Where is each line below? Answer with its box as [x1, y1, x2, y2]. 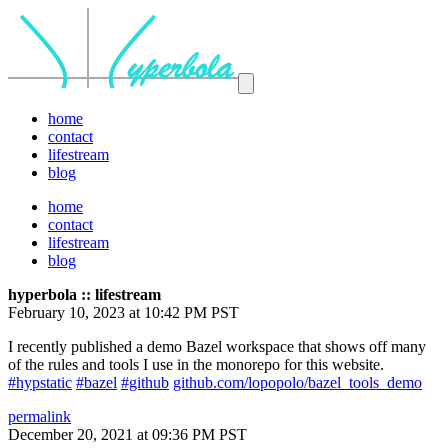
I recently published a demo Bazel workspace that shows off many [8, 338, 426, 355]
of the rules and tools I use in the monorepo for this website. [8, 356, 384, 373]
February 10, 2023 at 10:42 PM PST [8, 304, 239, 321]
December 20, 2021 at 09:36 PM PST [8, 426, 247, 443]
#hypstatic [8, 374, 72, 391]
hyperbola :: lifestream [8, 286, 161, 303]
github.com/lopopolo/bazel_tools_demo [173, 374, 422, 391]
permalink [8, 408, 71, 425]
